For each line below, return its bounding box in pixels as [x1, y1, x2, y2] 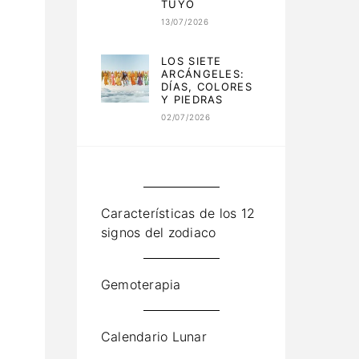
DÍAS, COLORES [161, 80, 252, 94]
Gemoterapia [101, 276, 181, 293]
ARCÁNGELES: [161, 67, 245, 81]
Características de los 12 [101, 205, 256, 222]
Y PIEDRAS [161, 93, 224, 107]
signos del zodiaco [101, 224, 216, 241]
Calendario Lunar [101, 329, 207, 345]
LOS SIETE [161, 54, 222, 68]
